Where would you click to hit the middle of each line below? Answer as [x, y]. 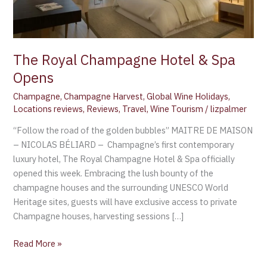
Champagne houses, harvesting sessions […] [99, 216]
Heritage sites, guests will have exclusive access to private [125, 202]
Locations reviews [48, 108]
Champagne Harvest [104, 96]
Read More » [38, 244]
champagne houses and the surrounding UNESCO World [121, 188]
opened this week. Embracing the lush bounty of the [114, 173]
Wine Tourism [177, 108]
